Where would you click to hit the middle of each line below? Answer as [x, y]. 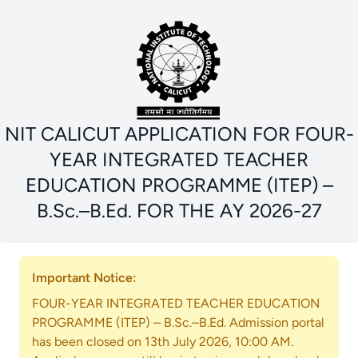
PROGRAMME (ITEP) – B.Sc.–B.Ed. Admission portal [178, 322]
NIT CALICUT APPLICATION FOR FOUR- [179, 134]
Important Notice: [84, 278]
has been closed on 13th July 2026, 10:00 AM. [163, 342]
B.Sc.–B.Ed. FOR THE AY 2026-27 [179, 211]
